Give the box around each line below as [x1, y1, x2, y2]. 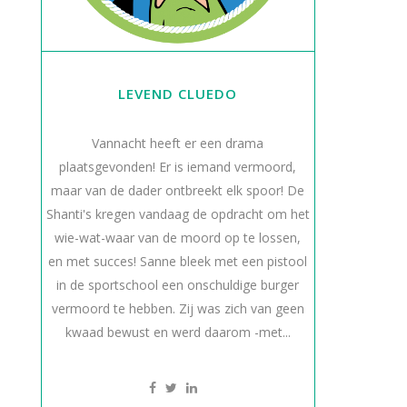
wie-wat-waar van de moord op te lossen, [55, 229, 302, 246]
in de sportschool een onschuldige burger [56, 276, 300, 293]
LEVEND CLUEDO [118, 84, 238, 103]
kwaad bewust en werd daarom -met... [65, 323, 291, 341]
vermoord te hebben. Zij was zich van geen [51, 300, 304, 317]
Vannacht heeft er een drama [92, 134, 264, 152]
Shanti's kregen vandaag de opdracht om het [45, 205, 310, 223]
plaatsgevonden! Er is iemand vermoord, [59, 158, 297, 175]
